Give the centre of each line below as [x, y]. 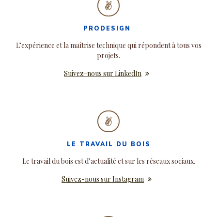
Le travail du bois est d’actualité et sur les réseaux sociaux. [108, 161]
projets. [108, 55]
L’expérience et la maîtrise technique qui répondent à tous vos [108, 45]
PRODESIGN [108, 28]
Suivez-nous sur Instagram [103, 179]
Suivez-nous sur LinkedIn [103, 73]
